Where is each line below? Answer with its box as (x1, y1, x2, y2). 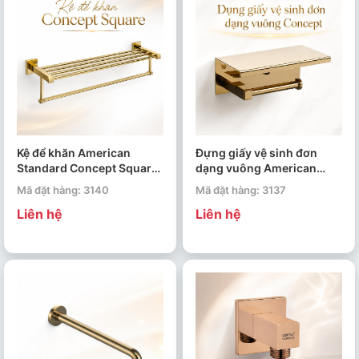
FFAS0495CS (17, 175, 88, 190)
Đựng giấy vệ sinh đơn (196, 145, 317, 159)
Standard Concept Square (17, 160, 158, 175)
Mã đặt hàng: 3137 (196, 183, 286, 196)
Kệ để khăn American (17, 145, 131, 159)
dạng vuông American (196, 160, 317, 175)
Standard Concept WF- (196, 175, 321, 190)
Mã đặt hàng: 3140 (17, 183, 109, 196)
